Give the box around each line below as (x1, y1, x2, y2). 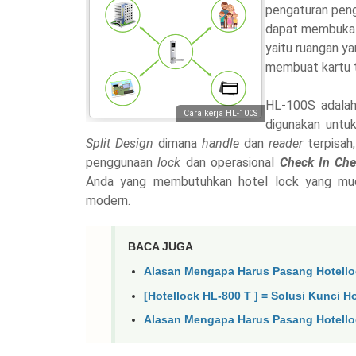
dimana (153, 136, 202, 152)
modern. (86, 193, 130, 209)
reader (268, 136, 308, 152)
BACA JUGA (128, 240, 193, 253)
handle (201, 136, 244, 152)
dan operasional (185, 155, 280, 171)
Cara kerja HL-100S (184, 108, 257, 119)
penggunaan (86, 155, 158, 171)
